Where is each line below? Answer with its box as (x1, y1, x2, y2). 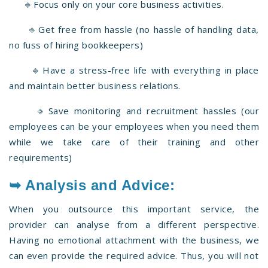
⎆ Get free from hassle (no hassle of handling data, (9, 23, 259, 35)
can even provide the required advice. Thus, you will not (9, 249, 259, 261)
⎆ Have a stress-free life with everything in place (9, 63, 259, 76)
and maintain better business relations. (9, 79, 181, 92)
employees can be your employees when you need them (9, 120, 259, 132)
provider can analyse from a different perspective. (9, 218, 259, 230)
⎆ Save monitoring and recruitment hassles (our (9, 104, 259, 117)
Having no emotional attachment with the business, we (9, 233, 259, 246)
